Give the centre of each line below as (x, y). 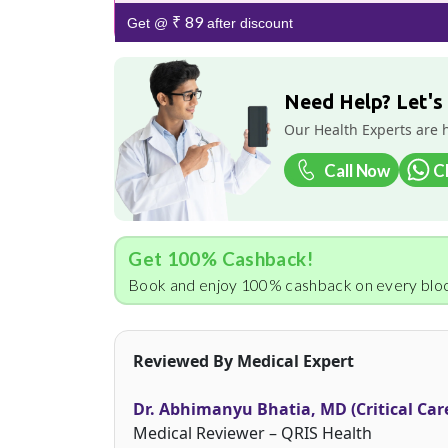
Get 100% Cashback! (220, 258)
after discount (248, 23)
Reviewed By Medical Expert (243, 360)
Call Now (357, 170)
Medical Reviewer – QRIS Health (252, 432)
